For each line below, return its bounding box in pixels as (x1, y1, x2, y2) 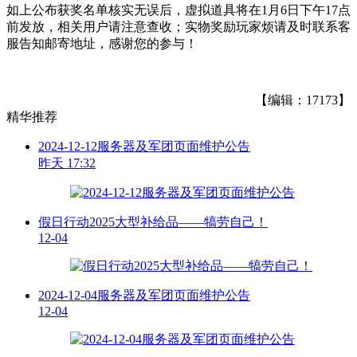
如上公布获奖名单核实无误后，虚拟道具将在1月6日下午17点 (6, 2, 351, 17)
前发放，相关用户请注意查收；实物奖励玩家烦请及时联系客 (6, 19, 351, 33)
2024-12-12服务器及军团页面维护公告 (38, 139, 250, 153)
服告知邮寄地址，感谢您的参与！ (6, 36, 198, 50)
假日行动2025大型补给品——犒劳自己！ (38, 214, 268, 229)
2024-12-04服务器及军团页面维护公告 (38, 288, 250, 302)
